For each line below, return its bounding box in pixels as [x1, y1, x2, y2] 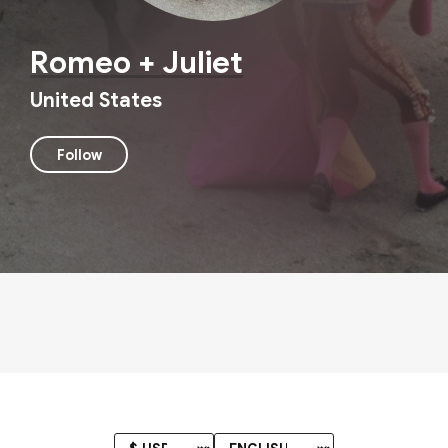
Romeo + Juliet [30, 44, 243, 83]
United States [30, 88, 162, 114]
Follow [56, 145, 102, 164]
